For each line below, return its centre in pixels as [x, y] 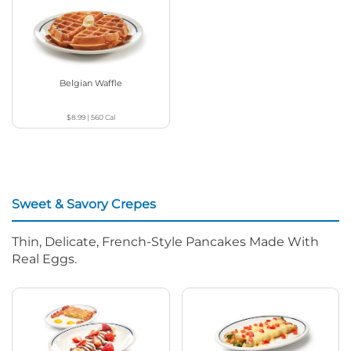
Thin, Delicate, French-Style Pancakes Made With [165, 242]
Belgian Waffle [90, 83]
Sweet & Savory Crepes [84, 204]
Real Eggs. [44, 259]
